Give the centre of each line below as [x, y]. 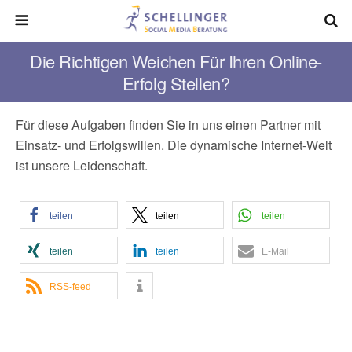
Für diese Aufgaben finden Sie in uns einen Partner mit [168, 125]
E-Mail [275, 251]
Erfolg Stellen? [176, 83]
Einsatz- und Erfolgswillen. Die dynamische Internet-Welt [174, 145]
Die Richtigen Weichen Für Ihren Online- [176, 61]
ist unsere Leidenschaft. [82, 165]
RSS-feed [70, 287]
